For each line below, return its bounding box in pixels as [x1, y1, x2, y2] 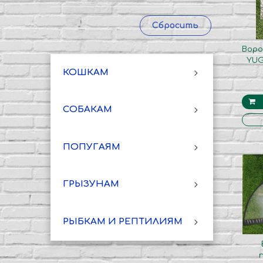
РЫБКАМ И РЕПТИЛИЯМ [62, 217, 183, 227]
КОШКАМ [62, 67, 109, 77]
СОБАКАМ [62, 104, 112, 115]
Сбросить [152, 21, 199, 30]
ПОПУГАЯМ [62, 141, 120, 152]
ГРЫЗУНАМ [62, 179, 119, 190]
